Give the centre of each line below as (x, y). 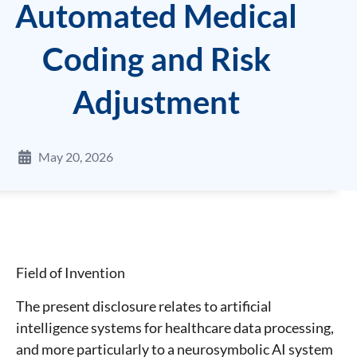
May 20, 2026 (76, 157)
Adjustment (157, 102)
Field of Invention (71, 273)
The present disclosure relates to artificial (144, 306)
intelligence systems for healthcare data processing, (175, 328)
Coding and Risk (156, 59)
